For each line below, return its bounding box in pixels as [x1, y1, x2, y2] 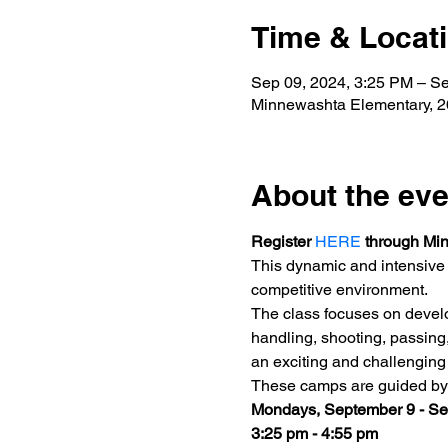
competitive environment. [250, 280, 428, 299]
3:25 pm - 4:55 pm [250, 424, 382, 443]
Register [250, 232, 315, 251]
